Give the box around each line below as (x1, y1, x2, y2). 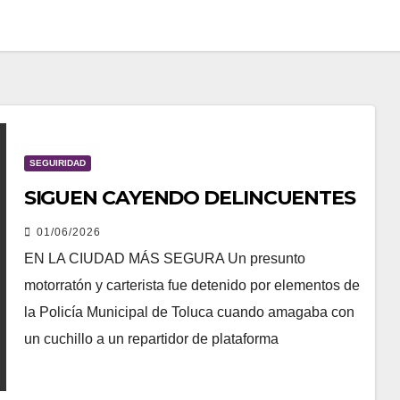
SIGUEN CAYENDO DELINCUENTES (23, 185, 355, 210)
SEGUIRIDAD (29, 157, 86, 168)
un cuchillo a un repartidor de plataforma (23, 330, 279, 346)
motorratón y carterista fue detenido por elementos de (23, 277, 360, 293)
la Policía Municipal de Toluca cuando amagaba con (23, 304, 354, 320)
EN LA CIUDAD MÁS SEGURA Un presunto (23, 250, 305, 266)
